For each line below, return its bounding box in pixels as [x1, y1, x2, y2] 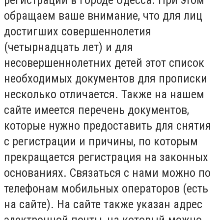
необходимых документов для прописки [4, 71, 207, 85]
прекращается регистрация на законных [4, 150, 208, 164]
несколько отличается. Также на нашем [4, 87, 204, 101]
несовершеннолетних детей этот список [4, 55, 204, 70]
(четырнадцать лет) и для [4, 40, 133, 54]
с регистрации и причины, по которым [4, 134, 198, 148]
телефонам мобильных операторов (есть [4, 181, 208, 195]
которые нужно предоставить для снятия [4, 118, 211, 133]
